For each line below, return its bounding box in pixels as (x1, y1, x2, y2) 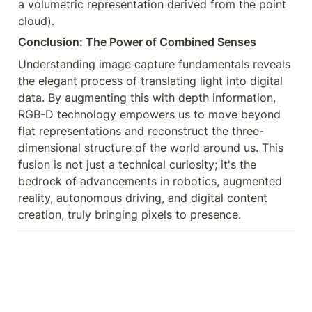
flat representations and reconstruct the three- (18, 124, 264, 138)
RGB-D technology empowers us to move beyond (18, 107, 281, 121)
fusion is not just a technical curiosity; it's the (18, 157, 256, 171)
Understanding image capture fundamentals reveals (18, 57, 290, 71)
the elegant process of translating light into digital (18, 74, 283, 88)
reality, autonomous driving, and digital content (18, 191, 267, 205)
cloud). (18, 14, 54, 28)
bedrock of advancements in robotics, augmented (18, 174, 282, 188)
